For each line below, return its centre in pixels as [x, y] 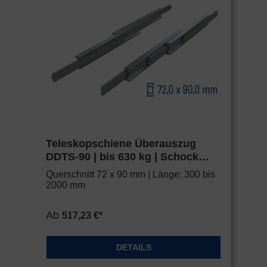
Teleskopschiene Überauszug [121, 144]
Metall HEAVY [81, 170]
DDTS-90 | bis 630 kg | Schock [122, 157]
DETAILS [133, 248]
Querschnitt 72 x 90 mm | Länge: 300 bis [131, 175]
